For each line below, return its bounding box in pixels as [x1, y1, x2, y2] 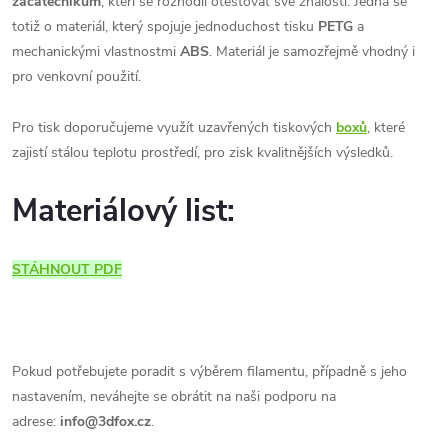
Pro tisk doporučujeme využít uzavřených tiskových [12, 117, 336, 137]
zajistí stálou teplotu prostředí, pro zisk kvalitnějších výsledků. [12, 142, 393, 162]
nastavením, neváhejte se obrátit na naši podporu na [12, 386, 336, 406]
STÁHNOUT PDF [12, 259, 122, 279]
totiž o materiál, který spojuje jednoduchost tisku [12, 16, 318, 36]
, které [367, 117, 405, 137]
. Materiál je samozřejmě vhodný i [209, 41, 415, 61]
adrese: [12, 411, 60, 431]
